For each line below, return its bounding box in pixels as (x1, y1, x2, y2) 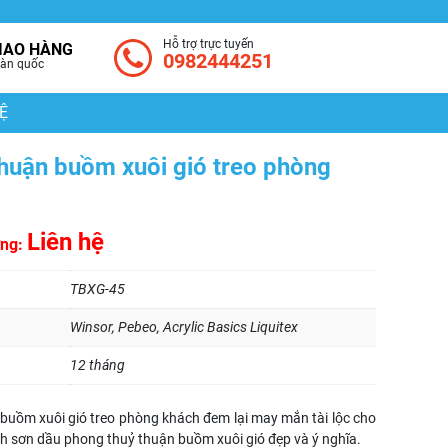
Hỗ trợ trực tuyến (162, 37, 254, 51)
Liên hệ (27, 228, 104, 256)
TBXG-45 (70, 281, 125, 297)
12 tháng (70, 357, 125, 373)
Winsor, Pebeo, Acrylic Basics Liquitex (70, 319, 298, 335)
